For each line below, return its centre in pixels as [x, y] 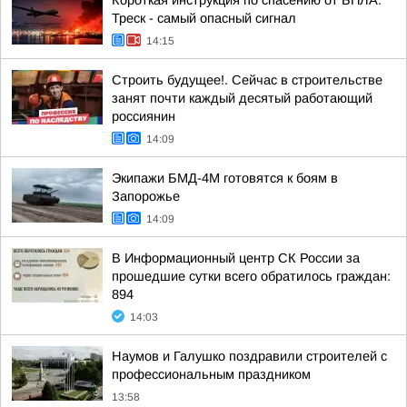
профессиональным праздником [211, 374]
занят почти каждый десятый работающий [242, 98]
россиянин [144, 116]
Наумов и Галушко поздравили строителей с [249, 356]
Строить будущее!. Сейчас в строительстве [247, 80]
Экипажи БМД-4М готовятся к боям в [225, 178]
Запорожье [146, 196]
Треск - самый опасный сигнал [204, 18]
